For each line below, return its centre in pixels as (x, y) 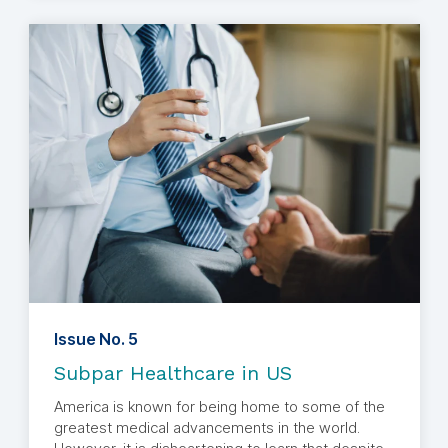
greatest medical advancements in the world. (206, 428)
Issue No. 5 (95, 339)
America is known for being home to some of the (219, 407)
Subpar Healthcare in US (172, 373)
